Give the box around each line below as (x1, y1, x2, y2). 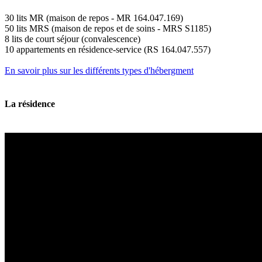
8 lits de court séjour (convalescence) (5, 33, 140, 44)
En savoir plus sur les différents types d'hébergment (5, 65, 194, 75)
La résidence (5, 99, 55, 109)
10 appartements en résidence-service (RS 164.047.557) (5, 44, 211, 54)
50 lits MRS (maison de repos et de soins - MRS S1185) (5, 23, 211, 33)
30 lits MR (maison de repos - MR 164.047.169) (5, 12, 183, 23)
